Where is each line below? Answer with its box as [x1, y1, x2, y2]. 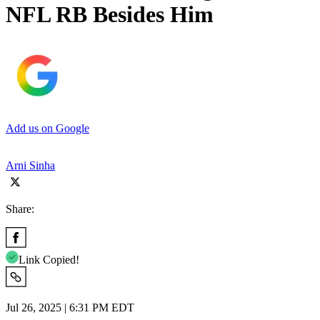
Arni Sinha [6, 159, 55, 171]
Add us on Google [6, 121, 89, 134]
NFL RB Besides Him [6, 1, 214, 28]
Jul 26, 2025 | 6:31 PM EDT [6, 301, 134, 314]
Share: [6, 202, 34, 215]
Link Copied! [19, 253, 79, 266]
